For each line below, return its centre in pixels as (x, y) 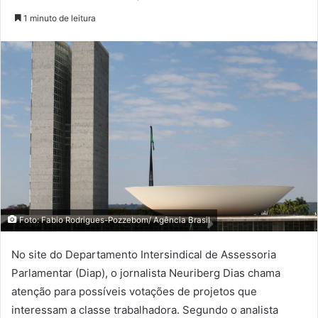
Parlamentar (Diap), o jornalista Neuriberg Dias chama (146, 273)
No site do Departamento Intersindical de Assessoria (144, 255)
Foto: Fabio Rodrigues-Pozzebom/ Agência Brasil (114, 220)
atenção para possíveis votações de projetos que (134, 292)
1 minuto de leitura (59, 18)
